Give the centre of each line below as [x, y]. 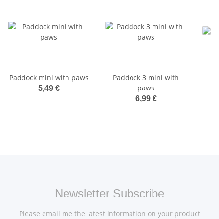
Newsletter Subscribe [109, 194]
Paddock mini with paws [49, 78]
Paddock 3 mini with [146, 78]
